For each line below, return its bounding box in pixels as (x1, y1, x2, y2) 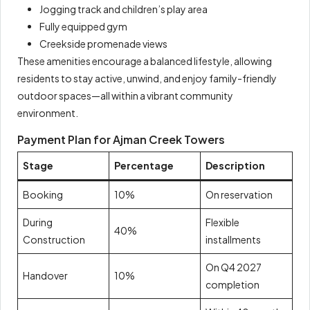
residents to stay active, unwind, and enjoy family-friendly (17, 72, 277, 85)
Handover (23, 269, 68, 282)
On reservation (206, 188, 273, 201)
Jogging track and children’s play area (39, 3, 208, 16)
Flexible (206, 216, 239, 229)
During (23, 216, 53, 229)
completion (206, 278, 259, 291)
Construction (23, 233, 85, 246)
